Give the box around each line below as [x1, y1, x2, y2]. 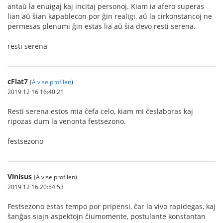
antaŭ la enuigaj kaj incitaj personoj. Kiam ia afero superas [7, 1, 204, 11]
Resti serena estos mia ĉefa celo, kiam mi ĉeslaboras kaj [7, 107, 193, 116]
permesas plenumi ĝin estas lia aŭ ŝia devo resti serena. [7, 21, 196, 31]
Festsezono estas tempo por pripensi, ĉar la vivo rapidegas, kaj [7, 202, 216, 211]
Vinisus [7, 172, 32, 181]
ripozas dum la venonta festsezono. [7, 116, 126, 126]
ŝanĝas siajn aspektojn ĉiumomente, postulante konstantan [7, 212, 206, 221]
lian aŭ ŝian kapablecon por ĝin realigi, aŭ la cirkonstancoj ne [7, 11, 212, 21]
